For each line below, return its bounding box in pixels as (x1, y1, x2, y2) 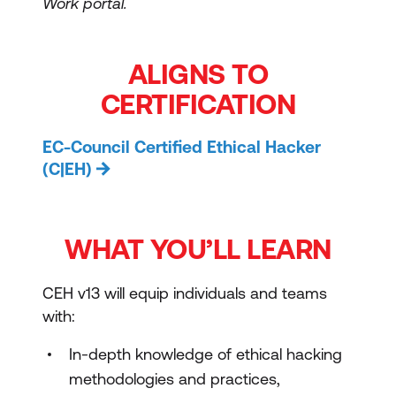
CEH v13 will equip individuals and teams (42, 284, 327, 302)
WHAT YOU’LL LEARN (65, 232, 331, 265)
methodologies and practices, (69, 369, 280, 388)
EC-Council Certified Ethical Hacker (42, 137, 321, 156)
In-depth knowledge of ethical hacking (69, 345, 342, 363)
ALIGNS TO (127, 57, 269, 90)
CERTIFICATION (100, 88, 296, 120)
